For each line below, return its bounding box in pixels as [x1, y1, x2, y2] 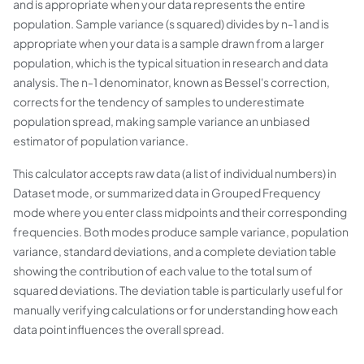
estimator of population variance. [13, 133, 188, 148]
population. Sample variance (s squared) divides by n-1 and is [13, 16, 329, 31]
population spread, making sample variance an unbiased [13, 114, 310, 128]
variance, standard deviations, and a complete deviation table [13, 244, 336, 258]
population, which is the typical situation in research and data [13, 55, 328, 70]
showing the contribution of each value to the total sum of [13, 263, 313, 278]
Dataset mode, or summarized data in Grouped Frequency [13, 185, 321, 200]
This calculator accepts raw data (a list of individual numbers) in [13, 166, 336, 180]
